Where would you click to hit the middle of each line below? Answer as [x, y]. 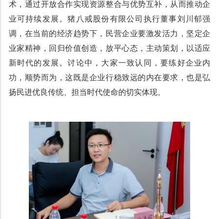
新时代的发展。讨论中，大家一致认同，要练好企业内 [109, 63]
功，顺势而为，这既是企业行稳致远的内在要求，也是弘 [109, 78]
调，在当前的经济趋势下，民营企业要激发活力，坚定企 [109, 34]
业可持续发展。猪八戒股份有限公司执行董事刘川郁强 [109, 19]
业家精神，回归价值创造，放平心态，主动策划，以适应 [109, 48]
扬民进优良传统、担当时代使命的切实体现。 [87, 92]
